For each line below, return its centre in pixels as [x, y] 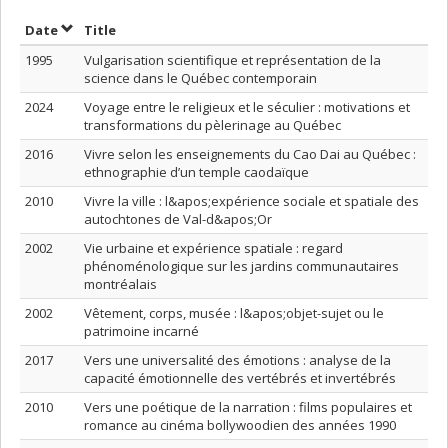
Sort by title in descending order [228, 29]
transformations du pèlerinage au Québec [212, 125]
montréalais [120, 284]
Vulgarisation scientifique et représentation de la [232, 60]
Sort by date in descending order [171, 29]
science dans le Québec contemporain [200, 78]
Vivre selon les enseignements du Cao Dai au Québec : [250, 154]
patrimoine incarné [141, 331]
